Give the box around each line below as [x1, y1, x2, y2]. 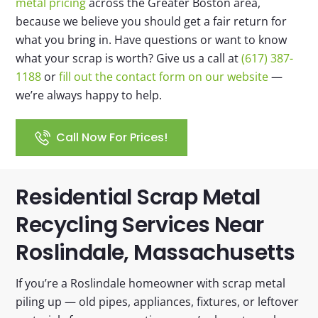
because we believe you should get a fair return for [16, 13, 287, 30]
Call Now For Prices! [55, 128, 168, 146]
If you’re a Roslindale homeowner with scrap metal [16, 275, 286, 291]
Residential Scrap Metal [16, 182, 261, 212]
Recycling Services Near [16, 210, 264, 240]
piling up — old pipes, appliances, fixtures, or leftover [16, 294, 300, 309]
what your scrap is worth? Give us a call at [16, 50, 242, 67]
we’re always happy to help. [16, 87, 163, 104]
